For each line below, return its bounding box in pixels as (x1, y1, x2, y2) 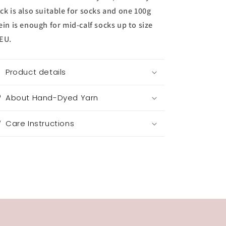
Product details (6, 67, 66, 77)
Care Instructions (6, 118, 75, 129)
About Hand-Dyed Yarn (6, 92, 98, 103)
